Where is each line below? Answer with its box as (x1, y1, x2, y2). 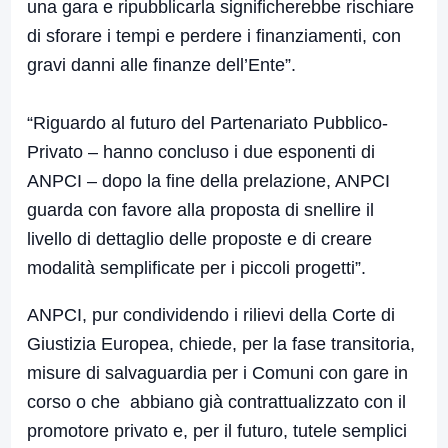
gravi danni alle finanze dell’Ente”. (27, 55, 296, 76)
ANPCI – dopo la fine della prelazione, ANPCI (27, 171, 390, 192)
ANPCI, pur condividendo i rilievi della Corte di (27, 305, 395, 326)
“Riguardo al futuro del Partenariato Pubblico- (27, 113, 388, 134)
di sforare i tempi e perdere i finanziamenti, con (27, 26, 401, 47)
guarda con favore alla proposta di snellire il (27, 200, 374, 221)
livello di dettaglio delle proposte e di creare (27, 229, 372, 250)
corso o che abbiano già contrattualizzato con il (27, 392, 406, 413)
